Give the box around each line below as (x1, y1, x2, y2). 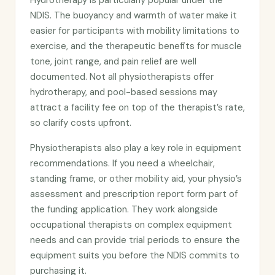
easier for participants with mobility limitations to (30, 25, 239, 37)
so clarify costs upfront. (30, 117, 131, 129)
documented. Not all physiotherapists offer (30, 71, 214, 83)
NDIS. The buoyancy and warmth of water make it (30, 9, 237, 21)
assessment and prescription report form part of (30, 188, 238, 200)
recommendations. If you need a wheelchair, (30, 157, 215, 169)
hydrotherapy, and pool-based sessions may (30, 86, 217, 98)
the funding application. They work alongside (30, 203, 218, 215)
